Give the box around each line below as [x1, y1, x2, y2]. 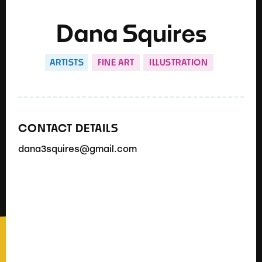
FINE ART [98, 57, 135, 67]
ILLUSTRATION [149, 57, 208, 67]
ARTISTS [49, 57, 84, 67]
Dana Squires [56, 18, 206, 47]
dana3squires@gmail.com [18, 142, 137, 154]
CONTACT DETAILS [18, 121, 119, 135]
